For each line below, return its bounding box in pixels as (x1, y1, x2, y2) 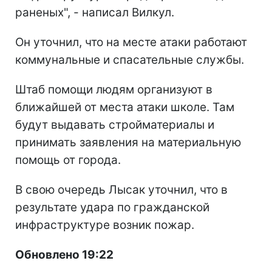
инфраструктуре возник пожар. (15, 217, 194, 232)
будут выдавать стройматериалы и (15, 117, 214, 132)
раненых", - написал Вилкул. (15, 5, 174, 19)
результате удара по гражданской (15, 200, 209, 214)
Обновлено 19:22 (15, 247, 114, 262)
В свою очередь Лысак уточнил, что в (15, 182, 228, 197)
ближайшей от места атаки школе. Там (15, 100, 234, 114)
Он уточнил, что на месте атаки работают (15, 35, 247, 49)
